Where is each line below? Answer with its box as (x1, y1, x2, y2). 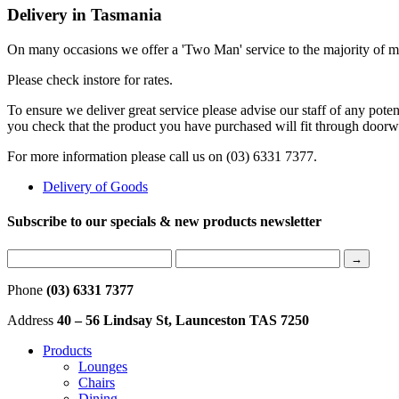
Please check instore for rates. (7, 72, 173, 88)
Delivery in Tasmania (7, 5, 162, 25)
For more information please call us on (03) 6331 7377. (7, 149, 317, 165)
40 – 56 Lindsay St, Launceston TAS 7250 (57, 312, 309, 328)
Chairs (78, 374, 115, 390)
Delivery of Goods (43, 179, 148, 195)
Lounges (78, 358, 127, 374)
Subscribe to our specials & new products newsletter (7, 214, 322, 230)
